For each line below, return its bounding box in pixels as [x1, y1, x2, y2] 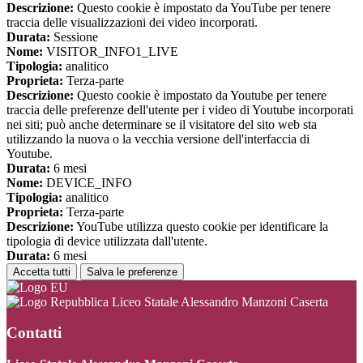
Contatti [6, 324, 62, 342]
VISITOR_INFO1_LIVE [43, 44, 178, 58]
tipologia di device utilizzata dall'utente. [6, 233, 207, 248]
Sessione [50, 29, 98, 44]
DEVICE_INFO [43, 175, 132, 190]
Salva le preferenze [87, 265, 177, 278]
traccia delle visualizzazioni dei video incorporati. [6, 15, 258, 29]
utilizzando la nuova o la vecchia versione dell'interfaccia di [6, 131, 310, 146]
